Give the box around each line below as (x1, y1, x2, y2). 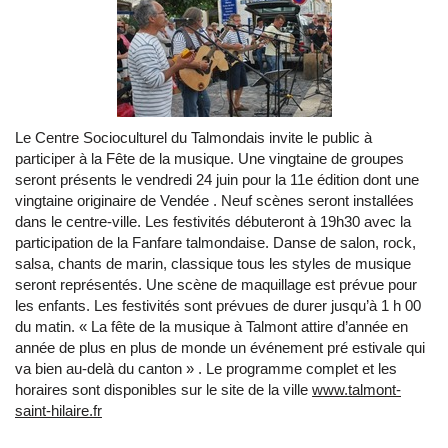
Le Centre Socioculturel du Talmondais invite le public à (15, 129, 372, 146)
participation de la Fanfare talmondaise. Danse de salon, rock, (15, 234, 416, 251)
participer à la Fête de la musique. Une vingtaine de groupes (15, 150, 404, 167)
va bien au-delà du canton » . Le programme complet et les (15, 360, 397, 377)
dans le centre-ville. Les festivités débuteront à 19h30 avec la (15, 213, 411, 230)
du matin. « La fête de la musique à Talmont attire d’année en (15, 318, 408, 335)
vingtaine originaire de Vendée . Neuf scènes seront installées (15, 192, 414, 209)
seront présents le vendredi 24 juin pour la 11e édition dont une (15, 171, 419, 188)
